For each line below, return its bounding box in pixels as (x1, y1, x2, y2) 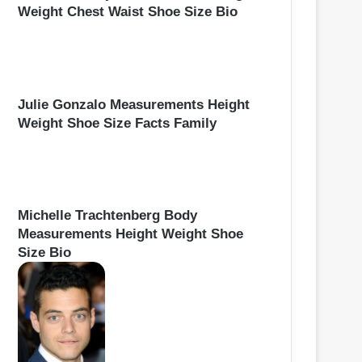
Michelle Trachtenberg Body (18, 207, 197, 223)
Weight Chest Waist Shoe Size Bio (18, 4, 238, 20)
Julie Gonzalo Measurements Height (18, 96, 250, 112)
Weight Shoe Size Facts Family (18, 115, 217, 131)
